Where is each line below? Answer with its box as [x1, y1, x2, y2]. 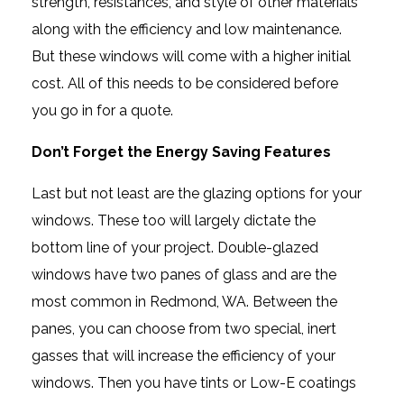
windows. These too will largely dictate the [32, 211, 316, 229]
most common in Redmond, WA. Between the [32, 292, 337, 310]
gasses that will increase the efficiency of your [32, 346, 335, 364]
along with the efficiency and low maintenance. [32, 20, 342, 38]
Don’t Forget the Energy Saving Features [32, 142, 331, 161]
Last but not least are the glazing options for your [32, 184, 362, 202]
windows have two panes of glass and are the [32, 265, 336, 283]
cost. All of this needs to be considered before [32, 74, 338, 92]
